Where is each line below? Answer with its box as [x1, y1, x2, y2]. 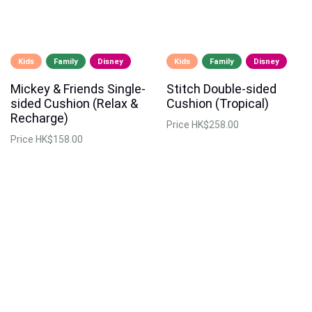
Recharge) [10, 110, 68, 125]
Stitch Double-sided [166, 81, 276, 96]
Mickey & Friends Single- [10, 81, 146, 96]
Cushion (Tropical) [166, 95, 269, 111]
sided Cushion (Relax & [10, 95, 138, 111]
